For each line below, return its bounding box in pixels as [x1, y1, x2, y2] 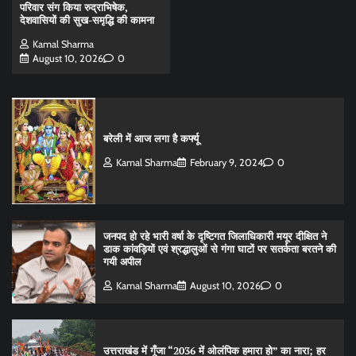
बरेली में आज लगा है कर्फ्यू [103, 131, 199, 145]
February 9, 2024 [189, 156, 263, 168]
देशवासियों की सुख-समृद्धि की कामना [20, 14, 154, 28]
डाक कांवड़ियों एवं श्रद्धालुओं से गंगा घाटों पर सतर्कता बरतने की [103, 242, 336, 257]
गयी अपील [103, 255, 141, 269]
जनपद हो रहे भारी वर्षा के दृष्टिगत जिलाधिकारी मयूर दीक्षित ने [103, 230, 327, 244]
